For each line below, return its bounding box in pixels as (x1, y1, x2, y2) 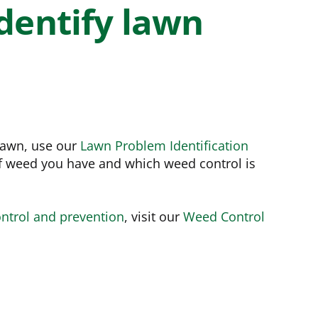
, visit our (124, 207, 183, 225)
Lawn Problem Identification (80, 136, 248, 154)
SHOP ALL (43, 55, 98, 71)
